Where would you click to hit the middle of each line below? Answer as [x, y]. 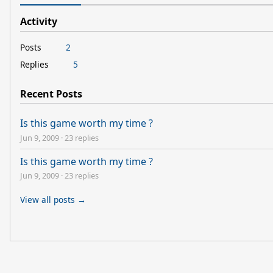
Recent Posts [51, 94]
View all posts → [53, 199]
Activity [39, 21]
